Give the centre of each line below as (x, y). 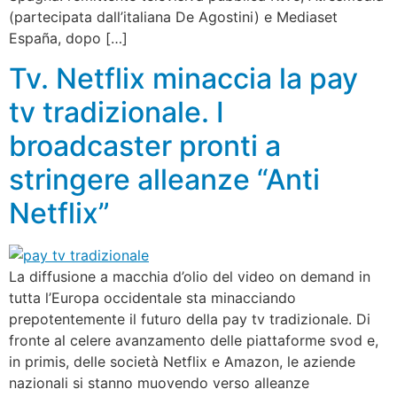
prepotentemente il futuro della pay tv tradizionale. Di (190, 319)
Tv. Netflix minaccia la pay (183, 78)
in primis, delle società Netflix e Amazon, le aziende (182, 361)
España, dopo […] (68, 39)
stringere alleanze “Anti (164, 179)
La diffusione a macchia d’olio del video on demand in (190, 276)
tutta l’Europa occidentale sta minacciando (152, 297)
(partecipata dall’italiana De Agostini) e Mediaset (173, 17)
